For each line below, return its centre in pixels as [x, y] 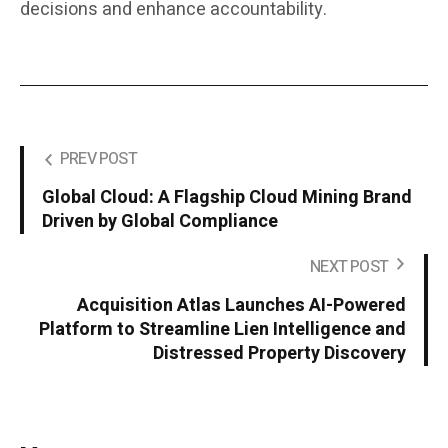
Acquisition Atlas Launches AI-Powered [241, 306]
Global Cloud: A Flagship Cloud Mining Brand [227, 198]
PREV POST [98, 159]
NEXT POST [349, 267]
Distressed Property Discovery [279, 354]
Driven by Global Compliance [160, 222]
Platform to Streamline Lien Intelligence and [222, 330]
